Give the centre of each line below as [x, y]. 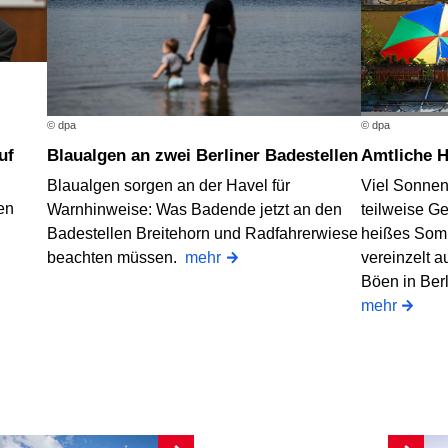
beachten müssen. [116, 257]
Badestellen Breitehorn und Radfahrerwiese [203, 233]
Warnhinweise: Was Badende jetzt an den [195, 209]
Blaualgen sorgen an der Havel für [169, 185]
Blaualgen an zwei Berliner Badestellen [209, 156]
